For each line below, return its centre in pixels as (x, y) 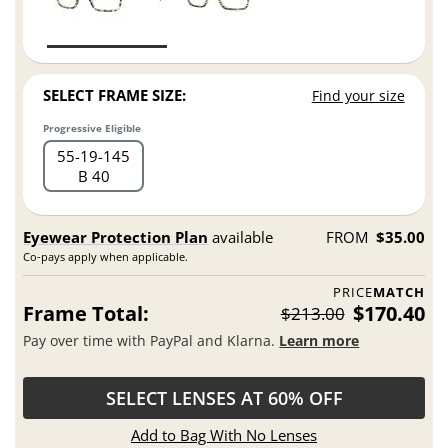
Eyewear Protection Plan (116, 237)
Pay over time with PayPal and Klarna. (151, 340)
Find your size (358, 96)
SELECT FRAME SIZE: (115, 95)
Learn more (319, 340)
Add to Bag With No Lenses (224, 435)
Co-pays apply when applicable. (106, 257)
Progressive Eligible (92, 128)
